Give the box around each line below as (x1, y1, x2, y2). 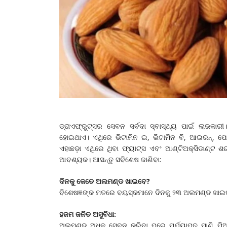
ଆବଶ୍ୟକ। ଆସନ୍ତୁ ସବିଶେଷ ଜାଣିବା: (59, 154, 161, 164)
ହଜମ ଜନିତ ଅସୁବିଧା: (59, 209, 116, 219)
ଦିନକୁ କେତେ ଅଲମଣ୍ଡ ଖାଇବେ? (59, 176, 150, 186)
